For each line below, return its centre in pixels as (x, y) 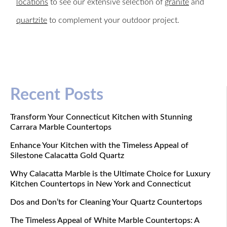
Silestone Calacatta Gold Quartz (67, 155)
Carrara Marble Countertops (61, 127)
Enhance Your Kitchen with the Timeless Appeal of (99, 145)
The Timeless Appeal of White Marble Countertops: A (105, 220)
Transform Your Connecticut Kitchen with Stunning (101, 117)
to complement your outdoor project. (113, 20)
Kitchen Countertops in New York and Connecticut (101, 184)
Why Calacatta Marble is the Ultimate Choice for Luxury (110, 174)
